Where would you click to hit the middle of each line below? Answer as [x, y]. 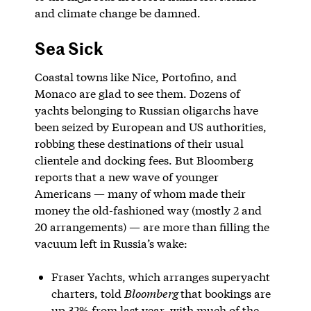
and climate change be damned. [117, 12]
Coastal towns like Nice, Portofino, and [135, 76]
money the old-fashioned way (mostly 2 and [148, 210]
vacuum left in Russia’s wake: [111, 243]
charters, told [87, 293]
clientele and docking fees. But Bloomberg [144, 160]
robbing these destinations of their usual [139, 143]
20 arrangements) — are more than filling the [152, 226]
